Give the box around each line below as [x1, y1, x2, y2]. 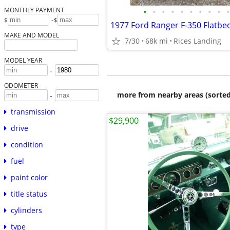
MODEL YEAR [4, 56, 42, 65]
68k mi [145, 36, 168, 46]
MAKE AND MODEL [4, 31, 59, 40]
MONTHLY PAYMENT [4, 6, 64, 14]
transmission [10, 107, 55, 117]
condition [10, 140, 43, 150]
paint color [10, 172, 48, 183]
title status [10, 189, 47, 199]
